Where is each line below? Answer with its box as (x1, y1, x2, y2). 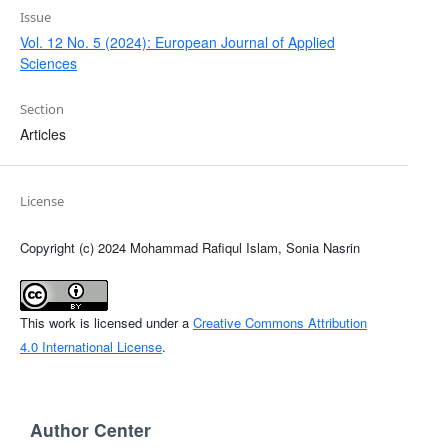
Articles (19, 123, 66, 144)
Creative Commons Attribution (192, 312, 367, 332)
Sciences (19, 52, 77, 73)
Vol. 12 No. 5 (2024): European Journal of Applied (19, 31, 335, 52)
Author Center (30, 416, 151, 442)
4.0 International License (19, 336, 162, 356)
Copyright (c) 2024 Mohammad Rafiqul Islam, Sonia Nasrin (19, 237, 360, 257)
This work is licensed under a (19, 312, 193, 332)
